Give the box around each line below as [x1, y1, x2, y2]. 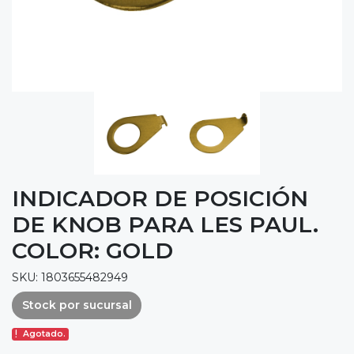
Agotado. [23, 329, 66, 340]
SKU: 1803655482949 [12, 269, 128, 284]
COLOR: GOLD [12, 236, 173, 264]
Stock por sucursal [21, 297, 132, 312]
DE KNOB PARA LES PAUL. [12, 210, 318, 238]
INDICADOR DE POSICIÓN [12, 184, 308, 212]
